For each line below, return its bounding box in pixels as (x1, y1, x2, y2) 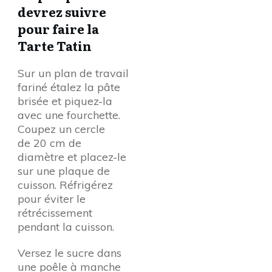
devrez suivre (18, 2, 106, 21)
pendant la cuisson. (18, 220, 114, 234)
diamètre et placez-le (18, 150, 126, 164)
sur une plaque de (18, 164, 110, 178)
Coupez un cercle (18, 122, 105, 136)
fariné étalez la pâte (18, 80, 120, 94)
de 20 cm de (18, 136, 81, 150)
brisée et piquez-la (18, 94, 112, 108)
